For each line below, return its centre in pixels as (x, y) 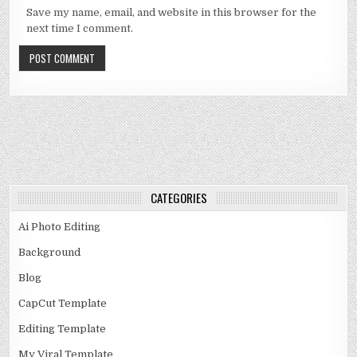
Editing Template (63, 328)
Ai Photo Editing (60, 226)
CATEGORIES (178, 197)
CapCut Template (63, 303)
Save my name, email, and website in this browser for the (172, 13)
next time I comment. (80, 29)
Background (50, 252)
